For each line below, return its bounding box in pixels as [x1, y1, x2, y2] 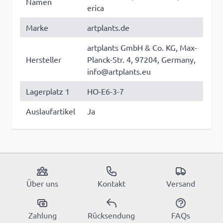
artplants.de [87, 22, 129, 33]
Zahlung [28, 210, 57, 221]
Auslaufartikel [26, 106, 75, 116]
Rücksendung [88, 210, 135, 221]
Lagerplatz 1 [26, 86, 70, 97]
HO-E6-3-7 [87, 86, 124, 97]
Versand [166, 178, 195, 189]
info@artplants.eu [87, 66, 151, 77]
